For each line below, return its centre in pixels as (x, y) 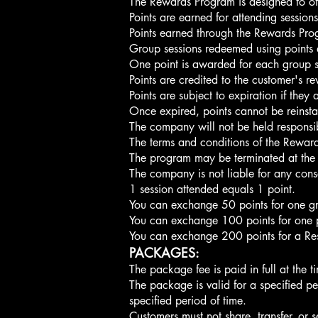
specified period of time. (188, 301)
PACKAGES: (164, 253)
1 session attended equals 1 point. (212, 189)
